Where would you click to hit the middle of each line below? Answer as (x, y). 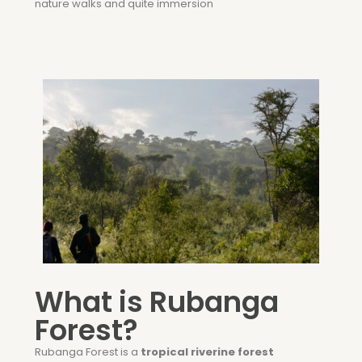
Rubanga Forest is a (88, 352)
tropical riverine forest (207, 352)
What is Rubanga (157, 302)
